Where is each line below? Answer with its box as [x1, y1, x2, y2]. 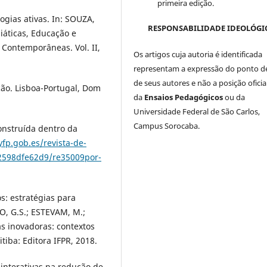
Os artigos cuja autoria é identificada [133, 48, 263, 60]
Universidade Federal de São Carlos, [133, 105, 260, 117]
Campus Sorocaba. [133, 120, 200, 131]
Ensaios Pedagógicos [144, 91, 225, 103]
